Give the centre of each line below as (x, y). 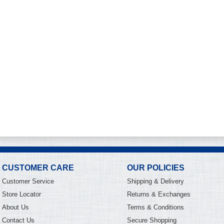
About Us (15, 207)
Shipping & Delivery (155, 181)
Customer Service (28, 181)
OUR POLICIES (156, 168)
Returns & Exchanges (159, 194)
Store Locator (21, 194)
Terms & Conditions (155, 207)
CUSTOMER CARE (38, 168)
